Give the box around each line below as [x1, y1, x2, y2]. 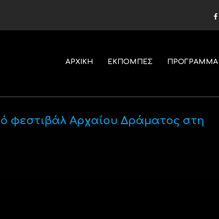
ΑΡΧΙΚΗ [65, 58, 93, 66]
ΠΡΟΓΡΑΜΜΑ [167, 58, 218, 66]
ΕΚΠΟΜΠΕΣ [107, 58, 153, 66]
